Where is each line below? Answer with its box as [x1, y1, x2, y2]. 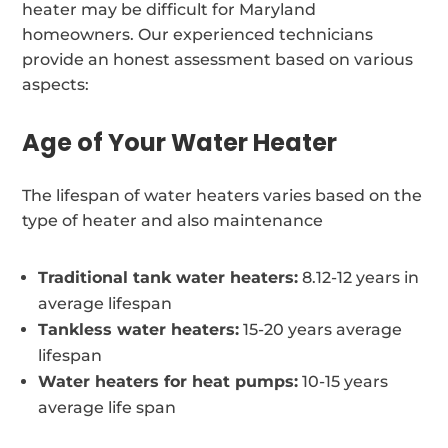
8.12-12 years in [298, 267, 420, 287]
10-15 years [298, 371, 389, 391]
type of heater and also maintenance [22, 210, 324, 230]
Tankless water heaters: [38, 319, 240, 339]
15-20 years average [239, 319, 403, 339]
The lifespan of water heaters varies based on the [22, 185, 423, 205]
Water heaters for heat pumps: [38, 371, 299, 391]
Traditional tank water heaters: [38, 267, 299, 287]
